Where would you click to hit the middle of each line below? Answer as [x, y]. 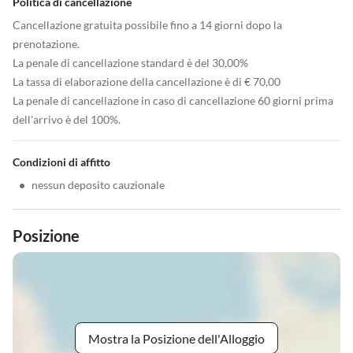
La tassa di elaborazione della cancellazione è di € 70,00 [147, 82]
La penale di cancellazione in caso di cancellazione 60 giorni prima [173, 100]
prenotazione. [46, 44]
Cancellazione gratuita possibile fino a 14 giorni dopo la [147, 25]
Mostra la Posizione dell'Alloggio [176, 338]
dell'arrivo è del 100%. [67, 119]
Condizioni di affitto [61, 162]
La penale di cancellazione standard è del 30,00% [130, 63]
